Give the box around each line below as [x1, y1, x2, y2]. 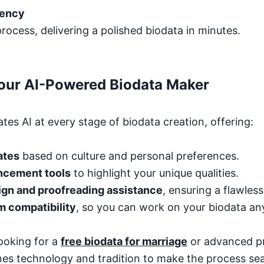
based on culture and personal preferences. [19, 150, 239, 162]
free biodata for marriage [61, 235, 187, 247]
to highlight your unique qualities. [71, 167, 239, 179]
